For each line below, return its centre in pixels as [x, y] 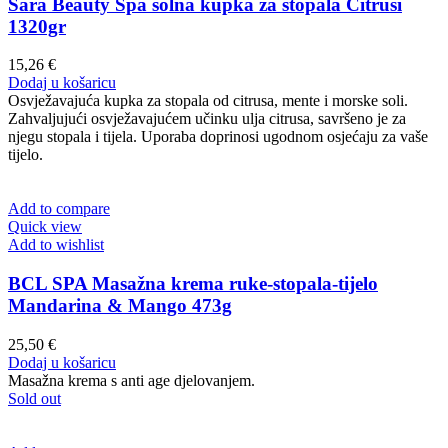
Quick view [45, 227]
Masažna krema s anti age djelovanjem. [131, 380]
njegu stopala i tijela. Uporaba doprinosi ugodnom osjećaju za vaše [218, 137]
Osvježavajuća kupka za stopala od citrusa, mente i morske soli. [208, 101]
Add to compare [59, 209]
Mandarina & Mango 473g [120, 306]
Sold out [34, 398]
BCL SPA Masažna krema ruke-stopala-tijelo [193, 284]
